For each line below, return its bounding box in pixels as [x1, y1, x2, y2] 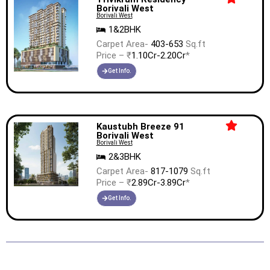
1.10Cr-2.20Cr [131, 49, 186, 61]
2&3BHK [108, 151, 141, 162]
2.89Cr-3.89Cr [131, 177, 186, 188]
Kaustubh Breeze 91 [96, 121, 184, 132]
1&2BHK [108, 24, 141, 35]
